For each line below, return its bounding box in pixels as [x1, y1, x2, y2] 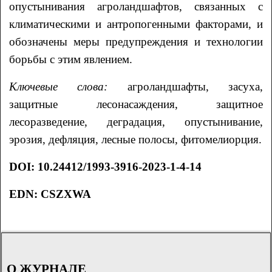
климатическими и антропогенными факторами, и [9, 17, 263, 30]
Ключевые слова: [9, 80, 127, 93]
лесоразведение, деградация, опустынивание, [9, 115, 263, 128]
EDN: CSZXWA [9, 187, 92, 200]
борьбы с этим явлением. [9, 52, 133, 66]
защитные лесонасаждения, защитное [9, 97, 263, 110]
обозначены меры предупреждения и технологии [9, 35, 263, 48]
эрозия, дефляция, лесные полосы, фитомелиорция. [9, 132, 262, 146]
